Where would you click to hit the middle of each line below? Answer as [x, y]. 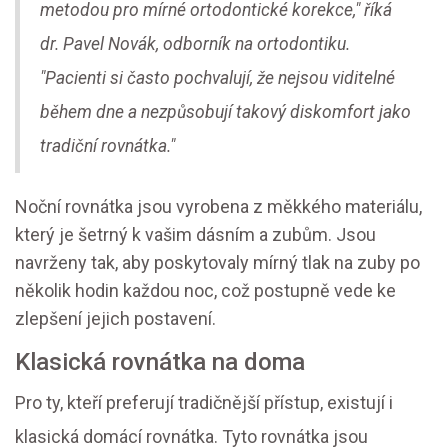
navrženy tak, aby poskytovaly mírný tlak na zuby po [217, 263]
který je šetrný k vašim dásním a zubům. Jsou [195, 235]
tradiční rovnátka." [107, 146]
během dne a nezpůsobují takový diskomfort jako [225, 112]
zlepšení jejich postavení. [115, 319]
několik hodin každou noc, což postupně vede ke [205, 291]
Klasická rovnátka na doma [160, 362]
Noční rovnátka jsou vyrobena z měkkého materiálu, [218, 207]
